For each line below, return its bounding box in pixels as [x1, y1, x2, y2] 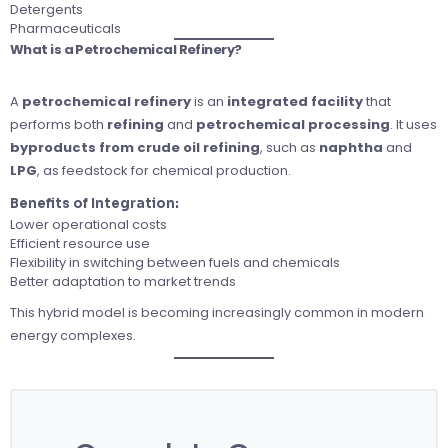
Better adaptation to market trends [10, 271, 236, 291]
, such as [260, 137, 319, 157]
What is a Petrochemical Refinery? [10, 39, 242, 59]
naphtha [319, 137, 383, 157]
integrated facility [227, 91, 363, 111]
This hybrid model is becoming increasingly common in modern [10, 302, 424, 322]
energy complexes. [10, 325, 136, 345]
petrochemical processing [196, 114, 390, 134]
